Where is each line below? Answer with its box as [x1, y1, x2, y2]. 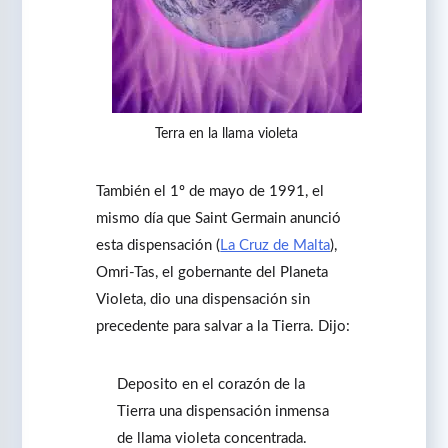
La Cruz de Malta [220, 237, 331, 253]
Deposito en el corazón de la [117, 376, 306, 392]
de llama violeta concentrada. [117, 430, 308, 446]
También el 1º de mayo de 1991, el [96, 183, 325, 199]
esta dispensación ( [96, 237, 221, 253]
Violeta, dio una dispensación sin [96, 291, 311, 307]
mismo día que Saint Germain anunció [96, 210, 342, 226]
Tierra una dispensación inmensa [117, 403, 330, 419]
